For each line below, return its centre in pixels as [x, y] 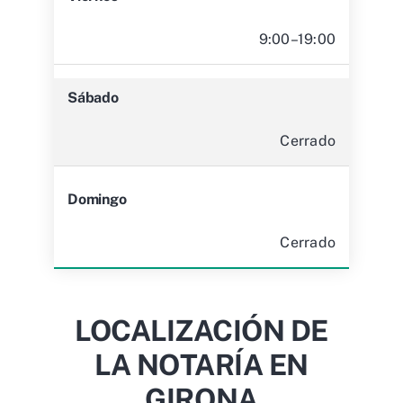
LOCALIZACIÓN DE [201, 331]
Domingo [97, 199]
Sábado [93, 98]
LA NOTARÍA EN [201, 365]
